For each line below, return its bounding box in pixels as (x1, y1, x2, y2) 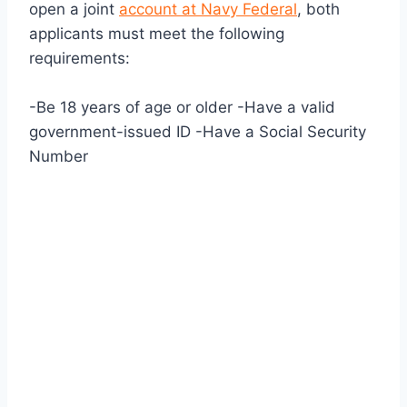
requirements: (29, 49, 130, 68)
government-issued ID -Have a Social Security (29, 123, 366, 142)
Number (29, 147, 88, 166)
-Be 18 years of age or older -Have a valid (29, 98, 335, 117)
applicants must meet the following (29, 25, 284, 44)
